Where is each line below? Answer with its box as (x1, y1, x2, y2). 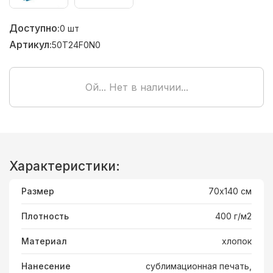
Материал (21, 235, 67, 246)
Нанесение (21, 260, 71, 271)
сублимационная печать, (146, 260, 252, 271)
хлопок (222, 235, 252, 246)
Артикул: (9, 38, 52, 51)
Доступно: (9, 21, 60, 34)
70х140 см (208, 185, 252, 196)
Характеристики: (9, 158, 120, 174)
